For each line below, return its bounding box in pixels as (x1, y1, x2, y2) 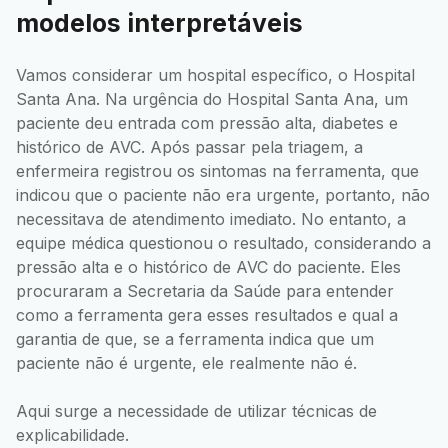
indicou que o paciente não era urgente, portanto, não (16, 185, 430, 206)
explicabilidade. (16, 425, 129, 446)
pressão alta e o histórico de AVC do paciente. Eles (16, 257, 401, 278)
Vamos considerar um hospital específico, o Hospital (16, 65, 415, 86)
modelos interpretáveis (16, 8, 303, 39)
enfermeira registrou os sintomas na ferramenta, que (16, 161, 419, 182)
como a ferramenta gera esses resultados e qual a (16, 305, 398, 326)
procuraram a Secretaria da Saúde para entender (16, 281, 394, 302)
